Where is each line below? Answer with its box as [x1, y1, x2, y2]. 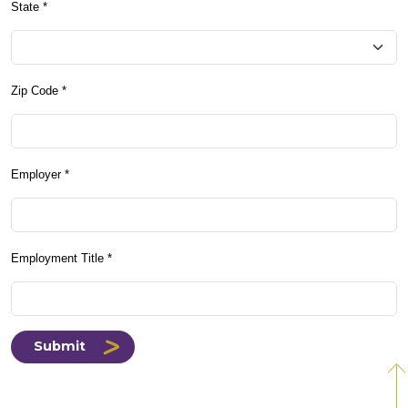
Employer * [11, 168, 69, 181]
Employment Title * [11, 251, 112, 265]
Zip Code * [11, 84, 66, 97]
